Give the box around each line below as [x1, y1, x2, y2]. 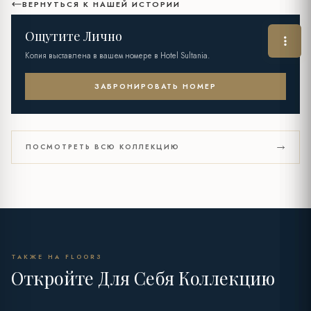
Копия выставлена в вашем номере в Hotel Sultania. [25, 50, 210, 62]
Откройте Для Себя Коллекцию [11, 266, 275, 290]
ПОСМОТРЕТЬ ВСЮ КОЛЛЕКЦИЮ [26, 142, 180, 153]
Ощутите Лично [25, 28, 122, 45]
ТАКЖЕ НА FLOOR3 [11, 253, 102, 262]
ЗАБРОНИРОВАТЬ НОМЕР [94, 81, 217, 92]
